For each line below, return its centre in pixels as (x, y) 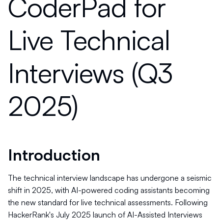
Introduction (54, 155)
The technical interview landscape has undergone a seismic (110, 178)
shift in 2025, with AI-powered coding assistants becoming (109, 190)
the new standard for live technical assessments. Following (108, 202)
